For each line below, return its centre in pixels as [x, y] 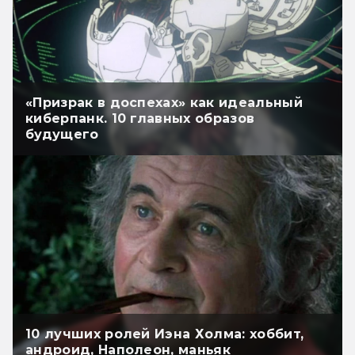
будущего [62, 135]
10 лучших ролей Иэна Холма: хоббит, [165, 334]
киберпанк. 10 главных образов [140, 119]
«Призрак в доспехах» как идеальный [164, 103]
